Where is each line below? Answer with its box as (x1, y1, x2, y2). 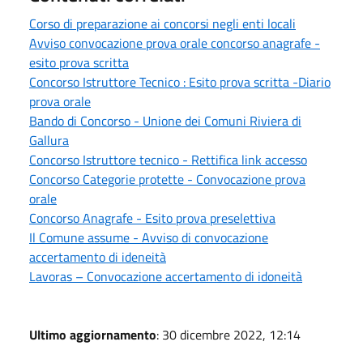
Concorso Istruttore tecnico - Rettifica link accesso (29, 149, 307, 169)
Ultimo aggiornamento (29, 324, 156, 344)
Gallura (29, 130, 69, 150)
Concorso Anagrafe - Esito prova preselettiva (29, 207, 275, 228)
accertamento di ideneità (29, 246, 166, 267)
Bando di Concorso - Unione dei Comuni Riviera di (29, 110, 301, 130)
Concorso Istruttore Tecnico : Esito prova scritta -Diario (29, 71, 331, 92)
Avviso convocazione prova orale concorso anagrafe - (29, 32, 320, 53)
